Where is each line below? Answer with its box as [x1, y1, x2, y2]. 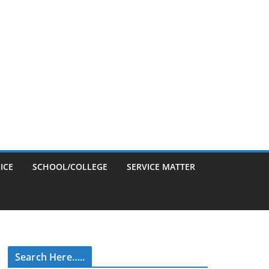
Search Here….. [15, 250, 85, 264]
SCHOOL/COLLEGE [32, 161, 107, 172]
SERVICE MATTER [127, 161, 195, 172]
